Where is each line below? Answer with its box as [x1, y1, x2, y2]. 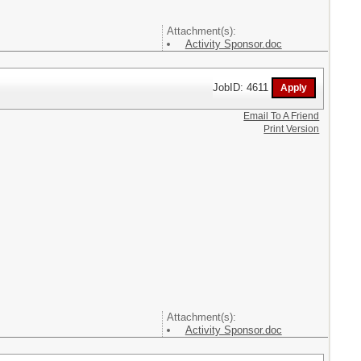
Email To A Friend [243, 110, 320, 122]
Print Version [263, 122, 320, 135]
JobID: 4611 [213, 81, 272, 93]
